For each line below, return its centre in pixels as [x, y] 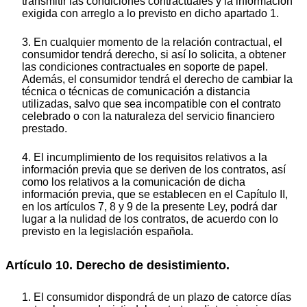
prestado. [45, 129]
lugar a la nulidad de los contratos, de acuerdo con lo [150, 219]
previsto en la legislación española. [108, 232]
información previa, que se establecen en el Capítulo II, [155, 195]
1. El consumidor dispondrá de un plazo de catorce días [157, 297]
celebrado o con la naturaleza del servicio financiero [148, 116]
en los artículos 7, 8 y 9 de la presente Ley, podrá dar [149, 207]
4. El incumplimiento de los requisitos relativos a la [145, 158]
